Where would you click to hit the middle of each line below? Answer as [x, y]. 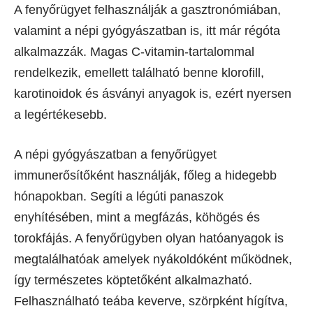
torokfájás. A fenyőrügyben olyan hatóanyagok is [149, 238]
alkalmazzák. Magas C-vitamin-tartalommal [134, 51]
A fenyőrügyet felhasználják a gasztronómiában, [147, 9]
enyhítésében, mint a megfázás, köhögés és [137, 217]
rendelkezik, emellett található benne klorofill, [139, 72]
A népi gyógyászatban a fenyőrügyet [115, 154]
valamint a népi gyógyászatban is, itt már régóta [147, 30]
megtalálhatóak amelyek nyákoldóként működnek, [153, 259]
